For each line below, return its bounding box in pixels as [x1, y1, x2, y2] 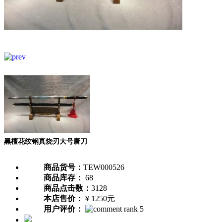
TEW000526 [83, 163, 124, 172]
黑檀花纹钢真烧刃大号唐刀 [4, 138, 87, 145]
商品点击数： [44, 184, 91, 193]
